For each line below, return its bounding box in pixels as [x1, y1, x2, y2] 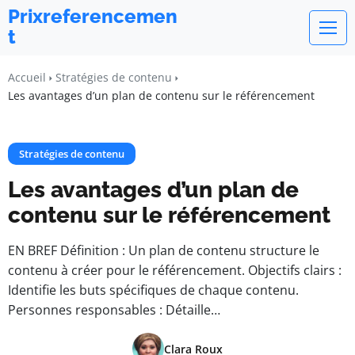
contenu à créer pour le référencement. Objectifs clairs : [8, 261, 342, 279]
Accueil [8, 70, 46, 85]
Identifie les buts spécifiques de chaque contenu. [8, 281, 299, 299]
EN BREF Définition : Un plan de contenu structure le [8, 242, 319, 259]
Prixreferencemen [8, 5, 177, 28]
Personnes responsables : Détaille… [8, 301, 220, 319]
